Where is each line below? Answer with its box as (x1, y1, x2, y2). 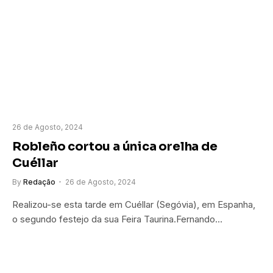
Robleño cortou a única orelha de (12, 138, 218, 154)
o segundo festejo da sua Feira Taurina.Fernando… (12, 213, 222, 225)
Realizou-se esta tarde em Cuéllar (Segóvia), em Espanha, (12, 198, 255, 210)
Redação (23, 177, 55, 186)
